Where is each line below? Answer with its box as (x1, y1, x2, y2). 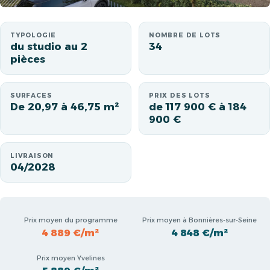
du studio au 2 (10, 40, 87, 52)
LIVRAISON (10, 152, 54, 160)
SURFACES (10, 92, 52, 99)
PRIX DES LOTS (149, 92, 210, 99)
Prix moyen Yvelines (36, 254, 105, 263)
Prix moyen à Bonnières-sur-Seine (142, 215, 257, 224)
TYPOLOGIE (10, 31, 57, 39)
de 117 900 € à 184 (149, 101, 246, 113)
